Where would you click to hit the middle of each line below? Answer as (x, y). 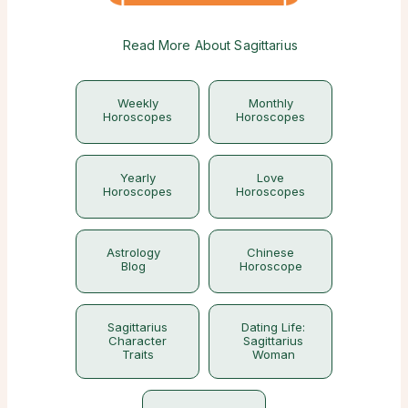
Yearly (138, 177)
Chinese (270, 252)
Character (138, 340)
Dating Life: (273, 326)
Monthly (270, 102)
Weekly (138, 102)
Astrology (133, 252)
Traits (138, 354)
